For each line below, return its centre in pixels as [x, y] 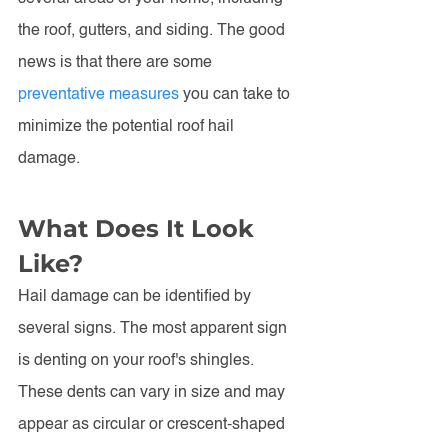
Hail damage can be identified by [136, 297]
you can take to [236, 95]
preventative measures [98, 95]
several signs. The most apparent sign [154, 329]
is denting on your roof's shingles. [138, 361]
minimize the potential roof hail [128, 127]
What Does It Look [139, 228]
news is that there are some [117, 63]
